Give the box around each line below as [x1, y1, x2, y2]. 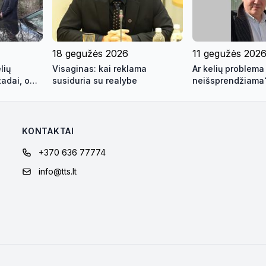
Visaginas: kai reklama [52, 63, 147, 74]
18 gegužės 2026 [52, 47, 128, 59]
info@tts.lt [39, 166, 77, 176]
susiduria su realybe [52, 75, 137, 85]
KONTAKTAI [22, 125, 74, 136]
